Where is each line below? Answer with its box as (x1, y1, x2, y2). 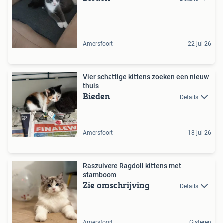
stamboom (83, 171, 116, 179)
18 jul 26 (188, 129, 211, 137)
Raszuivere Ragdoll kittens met (83, 162, 181, 170)
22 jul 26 (188, 40, 211, 48)
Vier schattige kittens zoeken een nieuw (83, 73, 209, 81)
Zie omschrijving (83, 178, 150, 192)
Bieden (83, 89, 110, 103)
